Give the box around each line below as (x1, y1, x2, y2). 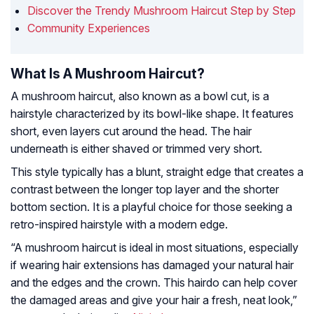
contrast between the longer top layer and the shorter (11, 182, 279, 197)
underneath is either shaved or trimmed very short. (11, 142, 262, 156)
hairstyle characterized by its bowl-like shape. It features (11, 107, 294, 121)
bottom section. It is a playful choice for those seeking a (11, 200, 292, 214)
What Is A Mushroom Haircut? (11, 65, 205, 83)
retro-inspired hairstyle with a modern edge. (11, 217, 228, 232)
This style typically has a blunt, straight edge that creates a (11, 165, 303, 179)
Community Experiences (27, 21, 150, 36)
